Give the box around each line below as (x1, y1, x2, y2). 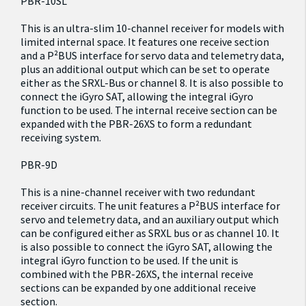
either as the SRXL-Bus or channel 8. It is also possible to (20, 76, 283, 89)
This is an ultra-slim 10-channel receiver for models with (20, 21, 284, 35)
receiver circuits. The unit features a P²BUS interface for (20, 199, 280, 212)
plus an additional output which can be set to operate (20, 62, 270, 76)
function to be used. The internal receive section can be (20, 103, 277, 117)
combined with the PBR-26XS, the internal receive (20, 267, 253, 281)
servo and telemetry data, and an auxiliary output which (20, 212, 279, 226)
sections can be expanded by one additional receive (20, 281, 256, 294)
